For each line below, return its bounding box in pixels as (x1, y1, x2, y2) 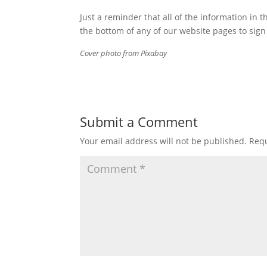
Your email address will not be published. (80, 135, 247, 147)
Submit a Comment (80, 112, 198, 131)
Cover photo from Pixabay (80, 47, 167, 58)
